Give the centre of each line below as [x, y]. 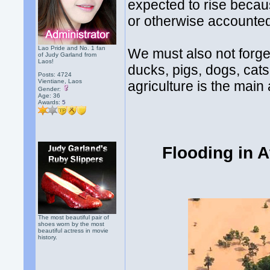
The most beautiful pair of [74, 217]
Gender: [51, 89]
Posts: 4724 [55, 74]
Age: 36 [49, 96]
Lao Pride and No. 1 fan [72, 48]
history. [48, 237]
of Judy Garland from [67, 55]
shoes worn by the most [71, 224]
